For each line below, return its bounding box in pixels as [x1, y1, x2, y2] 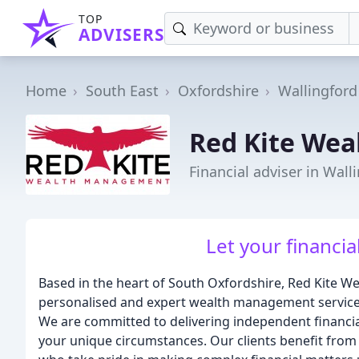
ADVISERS [79, 23, 164, 46]
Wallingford [278, 81, 357, 100]
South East [86, 81, 159, 100]
